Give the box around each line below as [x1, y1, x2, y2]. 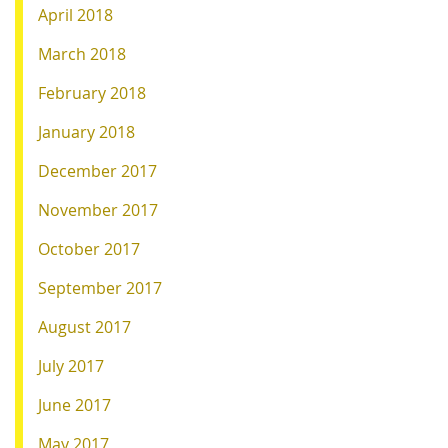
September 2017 [38, 276, 162, 299]
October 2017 [38, 237, 140, 260]
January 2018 [38, 120, 135, 143]
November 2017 [38, 198, 158, 221]
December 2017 [38, 159, 157, 182]
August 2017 [38, 315, 131, 338]
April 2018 [38, 3, 113, 26]
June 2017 [38, 393, 111, 416]
